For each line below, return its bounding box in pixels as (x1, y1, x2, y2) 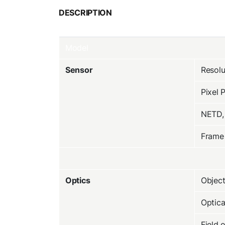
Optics (65, 175, 90, 185)
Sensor (65, 65, 93, 75)
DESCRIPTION (59, 8, 112, 18)
